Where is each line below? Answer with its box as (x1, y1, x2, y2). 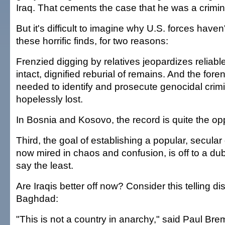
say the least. (16, 160, 73, 171)
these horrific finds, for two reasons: (16, 35, 168, 46)
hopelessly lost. (16, 93, 83, 104)
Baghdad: (16, 193, 58, 204)
